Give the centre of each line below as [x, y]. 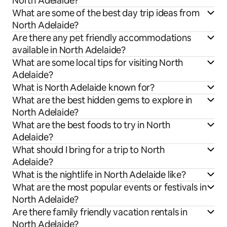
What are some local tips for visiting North [98, 63]
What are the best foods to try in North [91, 125]
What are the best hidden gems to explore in [102, 100]
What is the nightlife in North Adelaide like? [99, 175]
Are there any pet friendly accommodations [102, 38]
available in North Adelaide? [69, 50]
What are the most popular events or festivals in [109, 187]
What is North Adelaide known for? [84, 88]
